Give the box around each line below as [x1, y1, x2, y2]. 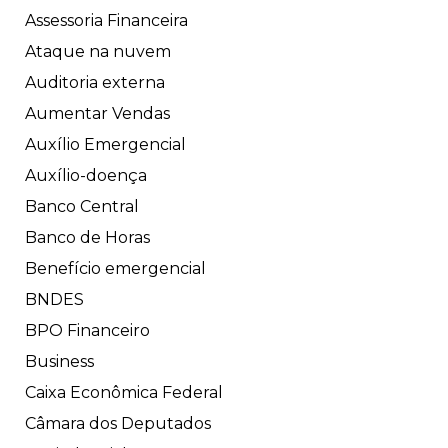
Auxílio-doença [25, 166, 147, 186]
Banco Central [25, 197, 139, 217]
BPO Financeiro [25, 321, 150, 341]
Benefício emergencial [25, 259, 206, 279]
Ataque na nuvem [25, 42, 171, 62]
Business [25, 352, 94, 372]
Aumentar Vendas [25, 104, 170, 124]
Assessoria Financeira [25, 11, 188, 31]
